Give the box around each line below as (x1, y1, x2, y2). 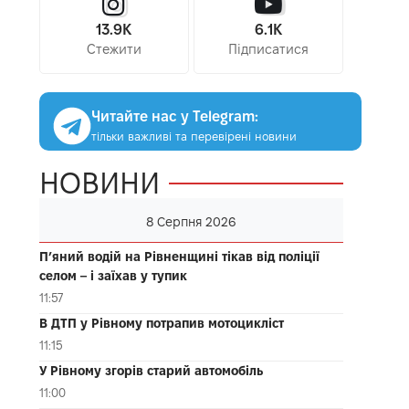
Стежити (86, 41, 142, 57)
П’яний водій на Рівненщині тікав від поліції (38, 248, 320, 264)
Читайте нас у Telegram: (90, 108, 258, 124)
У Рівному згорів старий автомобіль (38, 362, 263, 378)
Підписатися (227, 41, 309, 57)
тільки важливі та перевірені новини (90, 129, 297, 142)
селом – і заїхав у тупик (38, 267, 187, 283)
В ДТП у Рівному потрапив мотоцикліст (38, 315, 284, 330)
